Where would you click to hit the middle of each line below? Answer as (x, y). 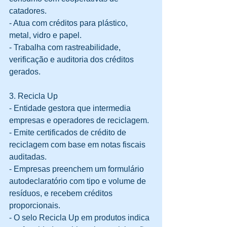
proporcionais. (37, 206)
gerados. (25, 72)
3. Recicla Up (33, 96)
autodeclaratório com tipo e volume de (79, 181)
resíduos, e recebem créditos (62, 194)
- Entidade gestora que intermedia (71, 108)
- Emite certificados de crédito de (69, 133)
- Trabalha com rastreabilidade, (66, 48)
